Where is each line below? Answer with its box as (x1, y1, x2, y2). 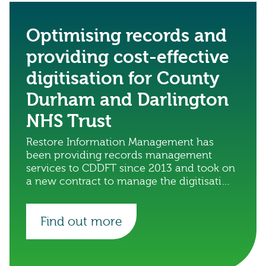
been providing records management (26, 149, 212, 161)
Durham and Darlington (26, 90, 229, 110)
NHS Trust (26, 111, 112, 132)
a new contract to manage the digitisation (26, 175, 235, 188)
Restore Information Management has (26, 136, 214, 148)
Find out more (40, 214, 122, 229)
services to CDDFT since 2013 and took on (26, 162, 235, 175)
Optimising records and (26, 26, 227, 46)
